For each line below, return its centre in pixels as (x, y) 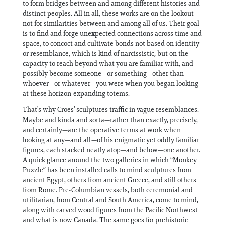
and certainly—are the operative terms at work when (102, 130)
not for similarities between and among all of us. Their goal (111, 23)
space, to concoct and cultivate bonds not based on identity (111, 43)
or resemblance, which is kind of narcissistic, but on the (105, 53)
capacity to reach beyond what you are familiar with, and (108, 63)
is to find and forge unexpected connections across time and (112, 33)
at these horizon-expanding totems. (76, 93)
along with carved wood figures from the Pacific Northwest (110, 210)
